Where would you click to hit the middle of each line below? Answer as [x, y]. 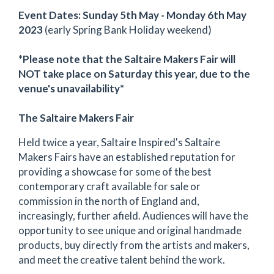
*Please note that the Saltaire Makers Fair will [127, 59]
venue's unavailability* [71, 88]
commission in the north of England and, [109, 201]
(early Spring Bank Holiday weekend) [128, 30]
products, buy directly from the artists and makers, [134, 245]
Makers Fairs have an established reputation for [127, 157]
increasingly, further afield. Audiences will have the [133, 216]
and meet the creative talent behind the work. [122, 260]
